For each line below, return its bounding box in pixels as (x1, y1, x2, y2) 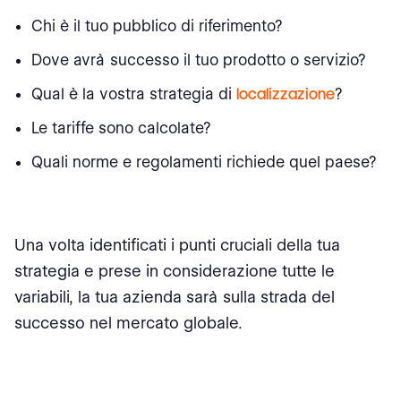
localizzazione (236, 85, 336, 103)
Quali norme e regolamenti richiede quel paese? (31, 153, 377, 171)
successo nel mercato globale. (14, 313, 243, 332)
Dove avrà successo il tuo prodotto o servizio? (31, 51, 366, 69)
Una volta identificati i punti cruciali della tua (14, 235, 340, 254)
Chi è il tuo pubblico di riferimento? (31, 17, 283, 35)
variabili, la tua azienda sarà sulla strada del (14, 287, 335, 306)
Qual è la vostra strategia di (31, 85, 237, 103)
